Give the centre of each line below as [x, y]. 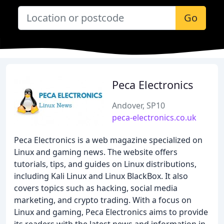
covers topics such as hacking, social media [96, 188]
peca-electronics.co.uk [154, 117]
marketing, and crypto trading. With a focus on [103, 200]
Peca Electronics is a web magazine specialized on [108, 140]
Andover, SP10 [138, 105]
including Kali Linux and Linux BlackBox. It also [101, 176]
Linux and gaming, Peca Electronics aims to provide [111, 212]
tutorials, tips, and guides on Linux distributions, [105, 164]
